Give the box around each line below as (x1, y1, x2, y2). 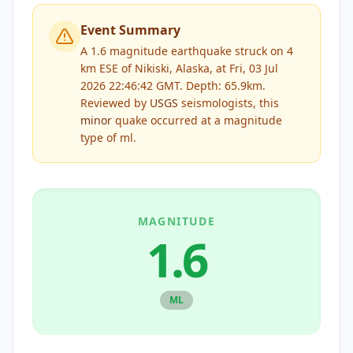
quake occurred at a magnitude (112, 113, 282, 128)
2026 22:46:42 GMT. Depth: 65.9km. (80, 78, 266, 93)
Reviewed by (80, 95, 150, 110)
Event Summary (80, 21, 180, 39)
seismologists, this (178, 95, 279, 110)
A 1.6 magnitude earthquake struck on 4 (80, 43, 293, 58)
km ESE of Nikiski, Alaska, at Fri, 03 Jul (80, 61, 278, 76)
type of (80, 130, 120, 145)
